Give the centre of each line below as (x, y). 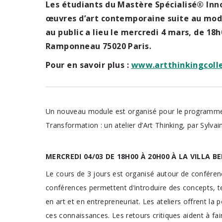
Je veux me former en (130, 166)
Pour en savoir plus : (88, 65)
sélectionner (99, 186)
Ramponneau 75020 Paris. (99, 46)
